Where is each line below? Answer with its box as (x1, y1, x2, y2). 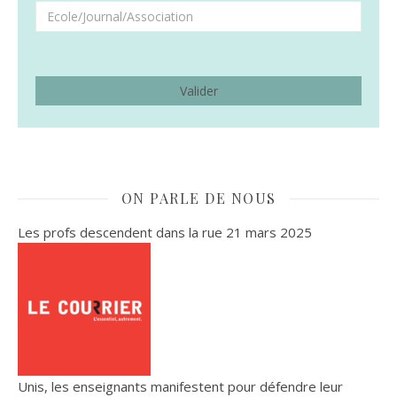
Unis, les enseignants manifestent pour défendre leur (18, 378, 343, 395)
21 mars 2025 (222, 223, 312, 241)
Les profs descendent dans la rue (18, 223, 222, 241)
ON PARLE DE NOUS (121, 189, 276, 207)
